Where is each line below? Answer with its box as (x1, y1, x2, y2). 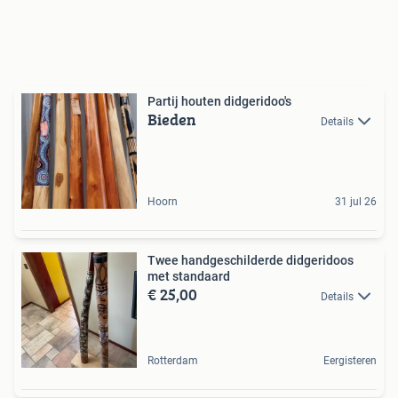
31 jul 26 (335, 195, 377, 208)
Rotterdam (147, 354, 198, 367)
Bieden (147, 107, 196, 131)
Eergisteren (323, 354, 377, 367)
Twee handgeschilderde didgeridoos (147, 252, 354, 267)
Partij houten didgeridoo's (147, 93, 291, 108)
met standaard (147, 268, 230, 283)
